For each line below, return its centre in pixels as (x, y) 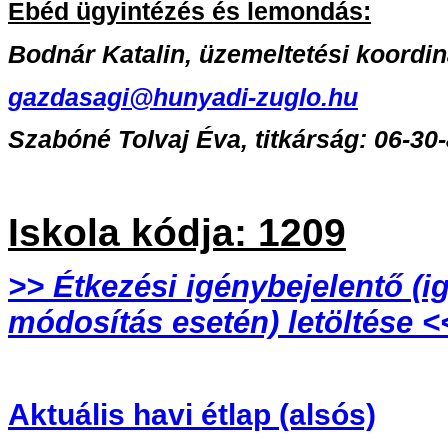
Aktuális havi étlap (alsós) (192, 414)
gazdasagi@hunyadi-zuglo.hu (183, 96)
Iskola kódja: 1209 (177, 232)
